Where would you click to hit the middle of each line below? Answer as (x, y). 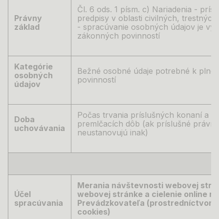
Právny (28, 18)
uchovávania (40, 128)
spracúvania (39, 203)
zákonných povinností (119, 36)
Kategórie (33, 66)
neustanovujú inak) (113, 132)
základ (27, 27)
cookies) (94, 212)
